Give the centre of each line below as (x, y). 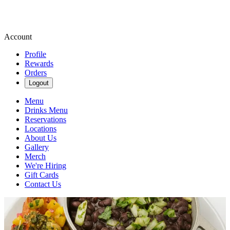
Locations (41, 129)
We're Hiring (45, 166)
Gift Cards (42, 175)
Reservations (45, 119)
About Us (41, 138)
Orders (36, 73)
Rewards (39, 63)
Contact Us (43, 184)
